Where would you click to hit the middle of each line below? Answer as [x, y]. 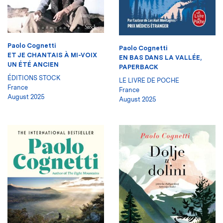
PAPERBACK [139, 67]
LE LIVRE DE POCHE [149, 80]
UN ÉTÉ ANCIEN [33, 64]
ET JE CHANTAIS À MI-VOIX [52, 55]
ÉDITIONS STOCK [34, 78]
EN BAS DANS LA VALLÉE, [160, 57]
